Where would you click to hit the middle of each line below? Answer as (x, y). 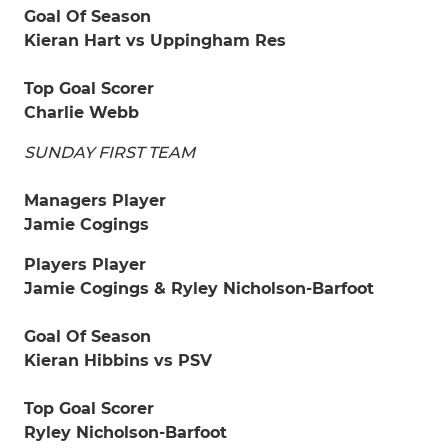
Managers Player (95, 200)
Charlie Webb (81, 112)
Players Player (85, 264)
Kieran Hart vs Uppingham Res (155, 40)
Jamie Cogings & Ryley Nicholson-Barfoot (199, 288)
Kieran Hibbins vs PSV (118, 360)
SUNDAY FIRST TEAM (109, 152)
